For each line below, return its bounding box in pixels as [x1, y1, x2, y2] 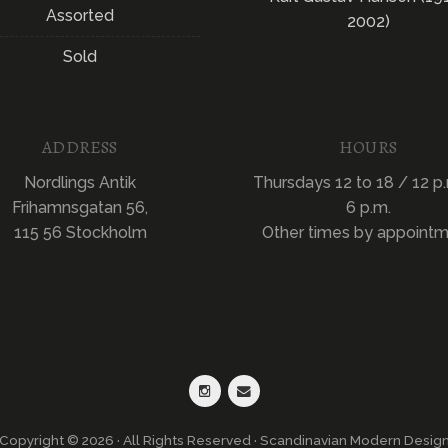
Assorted [45, 5, 115, 25]
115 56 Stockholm [13, 222, 147, 242]
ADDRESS [42, 134, 118, 159]
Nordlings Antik [24, 172, 136, 192]
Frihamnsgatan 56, [12, 197, 148, 217]
